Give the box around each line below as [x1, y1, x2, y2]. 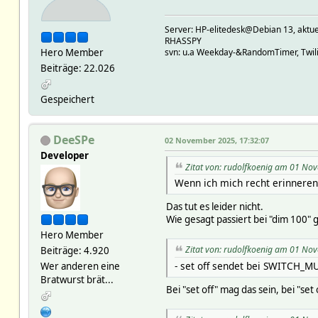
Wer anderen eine [40, 259, 120, 273]
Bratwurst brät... [40, 273, 114, 286]
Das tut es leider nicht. [165, 200, 263, 214]
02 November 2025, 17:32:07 [164, 134, 269, 146]
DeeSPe [53, 131, 94, 148]
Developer [40, 148, 89, 162]
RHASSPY [164, 34, 202, 47]
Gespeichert [40, 92, 94, 106]
